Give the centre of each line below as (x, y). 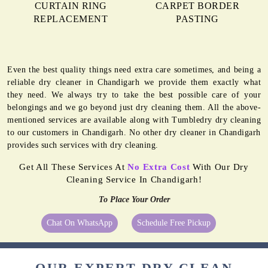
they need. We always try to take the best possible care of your (134, 95)
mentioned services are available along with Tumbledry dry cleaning (134, 120)
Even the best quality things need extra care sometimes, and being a (134, 70)
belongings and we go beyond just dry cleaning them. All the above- (134, 108)
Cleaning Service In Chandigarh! (134, 180)
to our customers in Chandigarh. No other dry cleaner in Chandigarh (134, 133)
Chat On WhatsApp (80, 223)
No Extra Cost (159, 167)
